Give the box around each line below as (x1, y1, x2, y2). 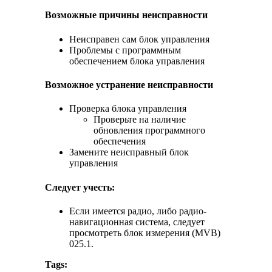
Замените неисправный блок (69, 147, 189, 158)
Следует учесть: (45, 182, 115, 192)
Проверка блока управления (69, 103, 186, 114)
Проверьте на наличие (93, 114, 186, 125)
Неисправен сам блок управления (69, 33, 209, 44)
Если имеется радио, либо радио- (69, 205, 206, 216)
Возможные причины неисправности (45, 10, 208, 21)
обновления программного (93, 125, 205, 136)
